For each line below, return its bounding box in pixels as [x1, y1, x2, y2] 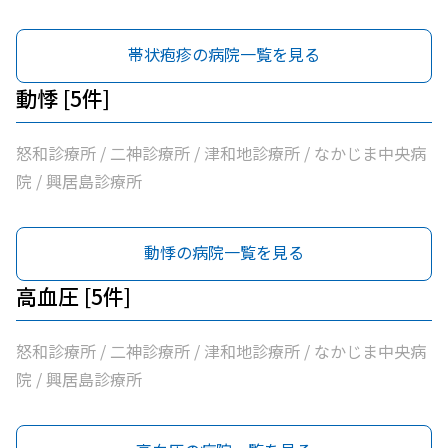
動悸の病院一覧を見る [144, 240, 304, 264]
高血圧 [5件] [16, 281, 131, 311]
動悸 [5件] [16, 83, 110, 113]
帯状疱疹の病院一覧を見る [128, 42, 320, 66]
